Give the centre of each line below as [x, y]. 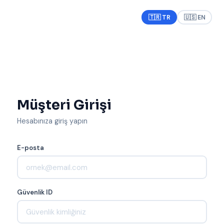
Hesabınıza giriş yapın [52, 121]
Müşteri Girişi [64, 105]
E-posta [30, 148]
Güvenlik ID [35, 192]
